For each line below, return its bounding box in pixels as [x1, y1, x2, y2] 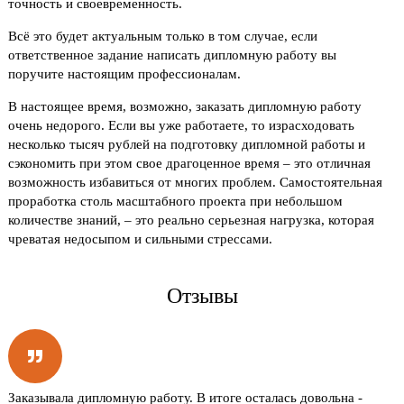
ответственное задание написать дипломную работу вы [8, 47, 337, 62]
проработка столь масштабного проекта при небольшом [8, 193, 344, 208]
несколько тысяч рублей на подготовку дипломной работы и [8, 136, 366, 151]
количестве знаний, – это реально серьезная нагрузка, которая [8, 212, 375, 227]
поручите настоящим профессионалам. [8, 66, 242, 81]
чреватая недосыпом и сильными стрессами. [8, 231, 273, 246]
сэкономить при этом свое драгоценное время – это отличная [8, 155, 372, 170]
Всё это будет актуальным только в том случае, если [8, 28, 318, 43]
